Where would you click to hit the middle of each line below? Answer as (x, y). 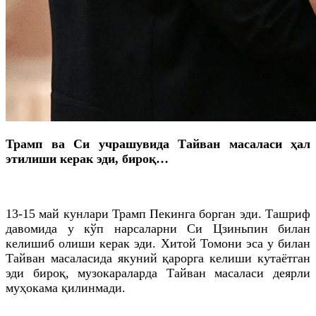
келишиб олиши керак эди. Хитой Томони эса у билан (158, 243)
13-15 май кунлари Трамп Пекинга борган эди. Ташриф (158, 213)
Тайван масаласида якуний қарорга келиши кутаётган (158, 258)
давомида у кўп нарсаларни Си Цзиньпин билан (158, 228)
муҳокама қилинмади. (66, 287)
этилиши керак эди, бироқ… (87, 158)
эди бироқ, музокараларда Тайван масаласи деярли (158, 273)
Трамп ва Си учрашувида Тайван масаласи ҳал (158, 144)
